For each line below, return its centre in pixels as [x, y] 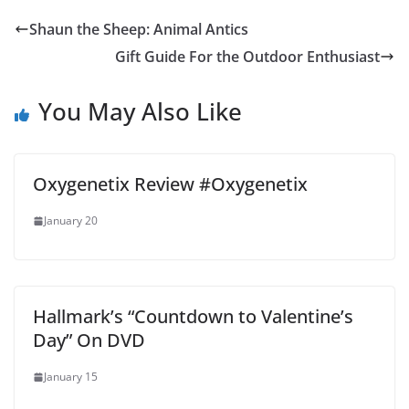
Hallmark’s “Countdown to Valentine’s [193, 317]
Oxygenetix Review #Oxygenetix [170, 184]
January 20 [71, 221]
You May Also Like [140, 112]
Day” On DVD [89, 341]
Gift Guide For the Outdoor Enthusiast [247, 57]
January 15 [71, 377]
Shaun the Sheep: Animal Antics [139, 30]
